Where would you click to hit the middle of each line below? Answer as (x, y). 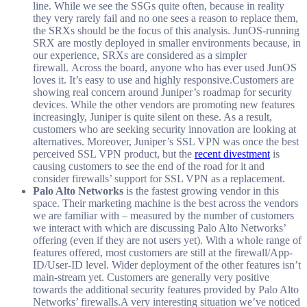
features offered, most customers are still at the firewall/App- (163, 252)
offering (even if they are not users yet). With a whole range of (167, 240)
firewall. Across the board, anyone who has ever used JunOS (165, 67)
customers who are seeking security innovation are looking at (164, 129)
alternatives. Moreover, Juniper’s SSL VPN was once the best (166, 141)
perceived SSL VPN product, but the (114, 153)
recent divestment (232, 153)
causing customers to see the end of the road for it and (149, 166)
